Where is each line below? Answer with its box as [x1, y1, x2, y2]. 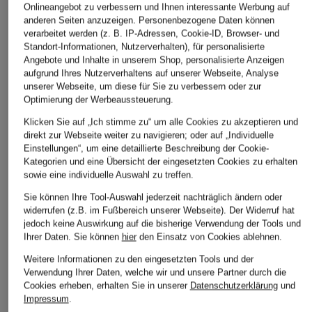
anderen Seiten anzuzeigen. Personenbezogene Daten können [23, 15, 274, 26]
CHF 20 [187, 89, 217, 101]
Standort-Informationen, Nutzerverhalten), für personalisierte [23, 41, 265, 52]
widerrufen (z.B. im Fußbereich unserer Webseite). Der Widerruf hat [23, 205, 295, 216]
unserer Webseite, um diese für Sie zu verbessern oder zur [23, 81, 261, 92]
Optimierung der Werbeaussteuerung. [23, 94, 173, 105]
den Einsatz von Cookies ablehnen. [136, 231, 282, 242]
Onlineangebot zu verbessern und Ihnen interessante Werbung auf [23, 1, 290, 13]
